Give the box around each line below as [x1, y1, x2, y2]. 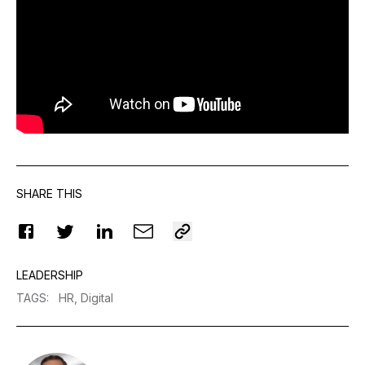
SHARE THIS [16, 187, 82, 201]
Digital [81, 291, 113, 306]
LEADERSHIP [16, 268, 83, 283]
